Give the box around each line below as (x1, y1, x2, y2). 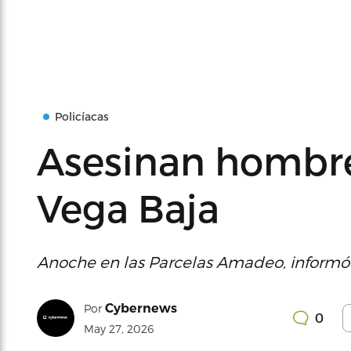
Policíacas (55, 110, 109, 123)
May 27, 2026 (84, 322, 154, 335)
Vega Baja (37, 185, 219, 230)
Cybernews (105, 301, 177, 316)
